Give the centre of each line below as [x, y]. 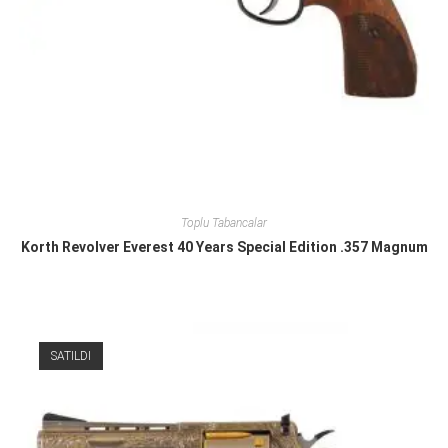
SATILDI [70, 356]
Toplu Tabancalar [224, 222]
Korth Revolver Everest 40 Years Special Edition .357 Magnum [224, 246]
